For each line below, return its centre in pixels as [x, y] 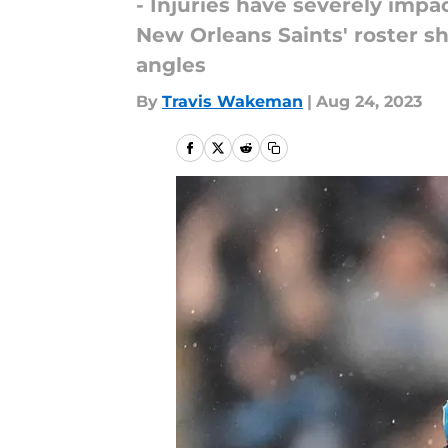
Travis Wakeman [232, 101]
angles [171, 65]
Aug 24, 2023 [369, 101]
